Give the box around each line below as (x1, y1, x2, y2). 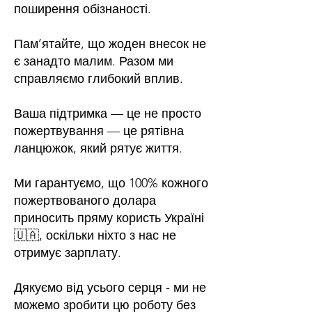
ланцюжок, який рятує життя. (14, 141, 182, 156)
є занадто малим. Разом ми (14, 54, 173, 69)
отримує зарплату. (14, 245, 121, 260)
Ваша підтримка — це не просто (14, 106, 201, 121)
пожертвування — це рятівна (14, 123, 184, 139)
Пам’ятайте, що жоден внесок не (14, 36, 206, 52)
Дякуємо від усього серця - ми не (14, 280, 206, 295)
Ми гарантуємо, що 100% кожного (14, 175, 208, 191)
